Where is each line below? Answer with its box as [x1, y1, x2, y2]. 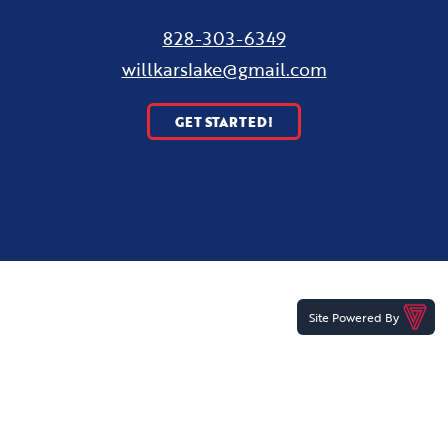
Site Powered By [308, 308, 399, 327]
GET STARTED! [175, 112, 273, 131]
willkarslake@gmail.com [121, 56, 327, 83]
